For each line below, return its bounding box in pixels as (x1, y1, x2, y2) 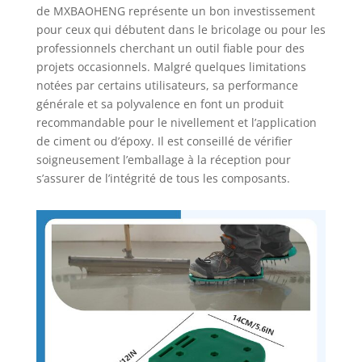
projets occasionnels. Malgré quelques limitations (36, 59, 306, 75)
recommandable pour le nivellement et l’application (36, 115, 317, 131)
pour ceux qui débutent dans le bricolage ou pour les (36, 22, 326, 38)
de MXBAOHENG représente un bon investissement (36, 3, 315, 19)
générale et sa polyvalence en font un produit (36, 96, 284, 112)
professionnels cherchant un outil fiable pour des (36, 40, 305, 57)
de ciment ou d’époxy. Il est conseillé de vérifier (36, 133, 293, 149)
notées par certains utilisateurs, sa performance (36, 78, 298, 94)
